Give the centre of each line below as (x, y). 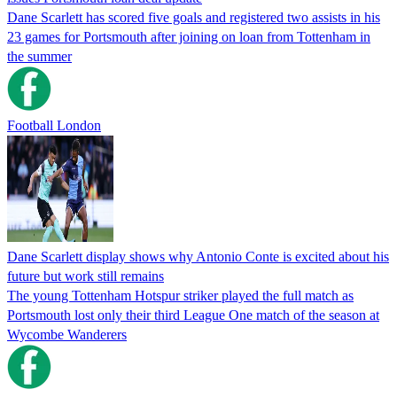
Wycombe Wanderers (67, 334)
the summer (39, 56)
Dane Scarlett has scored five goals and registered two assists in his (194, 17)
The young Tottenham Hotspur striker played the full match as (180, 295)
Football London (54, 125)
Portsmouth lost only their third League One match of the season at (193, 315)
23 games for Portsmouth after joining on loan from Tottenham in (189, 36)
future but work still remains (86, 276)
